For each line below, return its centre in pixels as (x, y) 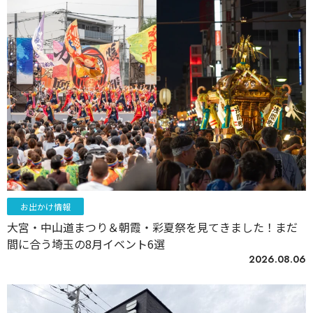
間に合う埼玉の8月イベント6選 (86, 243)
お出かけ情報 (45, 206)
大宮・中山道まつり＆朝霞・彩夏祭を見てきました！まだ (152, 227)
